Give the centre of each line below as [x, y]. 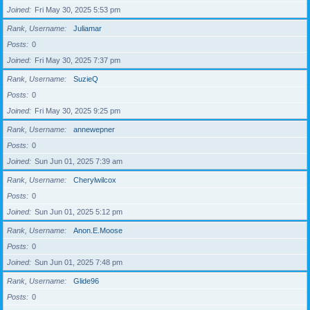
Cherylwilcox [95, 180]
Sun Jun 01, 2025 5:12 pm [79, 212]
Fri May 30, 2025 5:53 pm [77, 10]
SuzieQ [86, 79]
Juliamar [88, 28]
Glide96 [86, 281]
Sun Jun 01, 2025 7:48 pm [79, 262]
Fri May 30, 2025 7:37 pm [77, 60]
